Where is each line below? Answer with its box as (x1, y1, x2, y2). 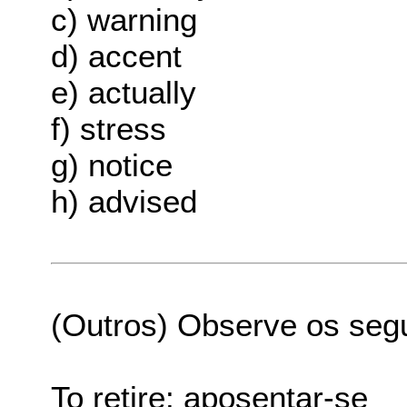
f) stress (51, 110, 167, 146)
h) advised (51, 183, 198, 219)
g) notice (51, 146, 174, 183)
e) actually (51, 74, 197, 110)
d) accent (51, 37, 183, 74)
